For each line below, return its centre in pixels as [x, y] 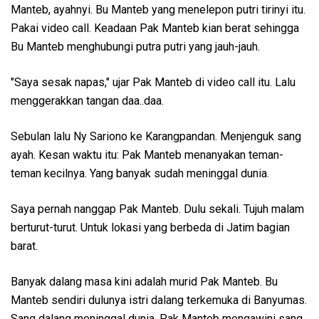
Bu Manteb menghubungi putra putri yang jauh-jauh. [135, 46]
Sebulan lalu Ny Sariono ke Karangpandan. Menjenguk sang [156, 136]
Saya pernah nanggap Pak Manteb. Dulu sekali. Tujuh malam [157, 209]
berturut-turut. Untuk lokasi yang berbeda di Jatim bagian [150, 227]
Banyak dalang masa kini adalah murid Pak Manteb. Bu [144, 281]
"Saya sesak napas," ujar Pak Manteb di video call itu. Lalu [153, 82]
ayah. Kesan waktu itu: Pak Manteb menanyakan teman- [147, 155]
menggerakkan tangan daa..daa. [87, 100]
